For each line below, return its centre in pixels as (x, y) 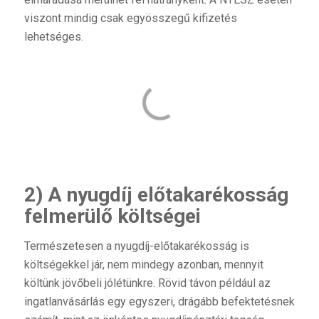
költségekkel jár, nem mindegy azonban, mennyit (143, 264)
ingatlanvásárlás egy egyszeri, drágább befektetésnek (159, 301)
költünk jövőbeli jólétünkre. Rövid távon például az (147, 283)
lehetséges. (53, 37)
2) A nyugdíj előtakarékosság (156, 195)
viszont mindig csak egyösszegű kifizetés (130, 19)
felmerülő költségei (112, 216)
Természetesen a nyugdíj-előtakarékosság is (136, 246)
